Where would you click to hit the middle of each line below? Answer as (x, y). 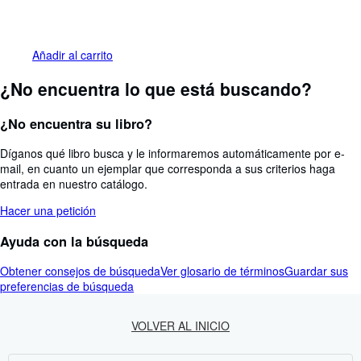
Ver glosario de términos (222, 271)
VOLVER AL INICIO (180, 326)
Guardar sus (316, 271)
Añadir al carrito (73, 55)
